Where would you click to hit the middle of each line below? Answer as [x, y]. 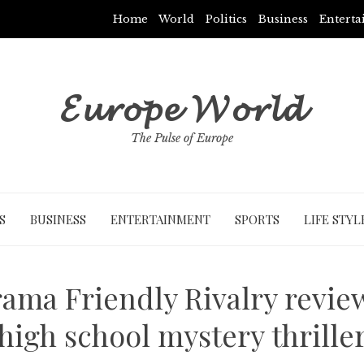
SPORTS [257, 219]
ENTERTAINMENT [160, 219]
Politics [226, 19]
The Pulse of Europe [182, 138]
